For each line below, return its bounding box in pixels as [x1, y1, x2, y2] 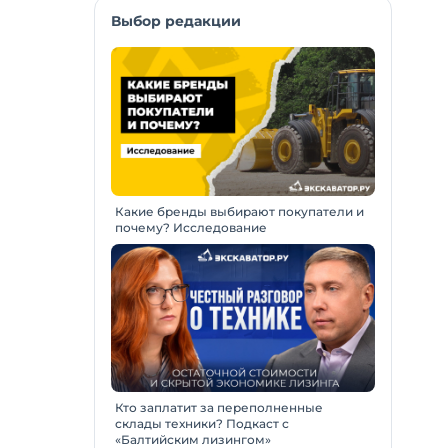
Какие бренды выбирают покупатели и [115, 203, 364, 219]
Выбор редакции [111, 12, 241, 30]
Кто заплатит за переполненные [115, 400, 323, 416]
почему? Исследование [115, 219, 267, 235]
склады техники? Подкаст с [115, 416, 289, 432]
